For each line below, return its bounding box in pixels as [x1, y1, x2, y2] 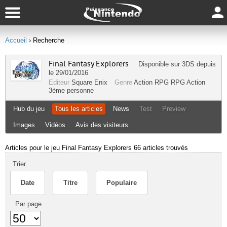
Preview [162, 105, 185, 112]
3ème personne [49, 87, 94, 94]
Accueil [5, 36, 27, 44]
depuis [195, 60, 216, 68]
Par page [15, 200, 42, 208]
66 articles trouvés [134, 144, 188, 152]
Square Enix [71, 79, 107, 86]
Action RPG [134, 79, 169, 86]
